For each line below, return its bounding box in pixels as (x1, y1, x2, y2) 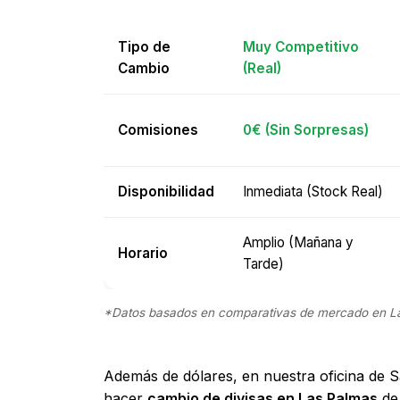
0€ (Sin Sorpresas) (243, 121, 369, 138)
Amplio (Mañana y (243, 233, 354, 251)
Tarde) (243, 254, 284, 272)
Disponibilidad (118, 182, 214, 200)
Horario (118, 244, 168, 262)
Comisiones (118, 121, 198, 138)
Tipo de (118, 37, 171, 55)
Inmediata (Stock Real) (243, 182, 383, 200)
